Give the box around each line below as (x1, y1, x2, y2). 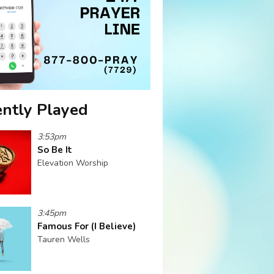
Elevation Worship (37, 157, 108, 169)
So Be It (37, 143, 72, 156)
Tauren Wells (37, 233, 90, 245)
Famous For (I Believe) (37, 220, 136, 232)
